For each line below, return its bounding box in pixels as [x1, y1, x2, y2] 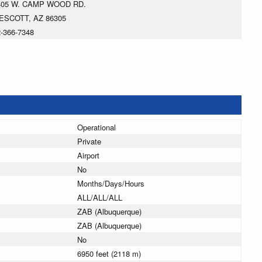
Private [77, 136, 101, 147]
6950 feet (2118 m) [77, 248, 141, 260]
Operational [77, 122, 116, 133]
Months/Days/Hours [77, 178, 144, 189]
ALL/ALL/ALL [77, 192, 122, 204]
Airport [77, 150, 99, 161]
